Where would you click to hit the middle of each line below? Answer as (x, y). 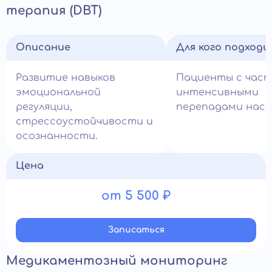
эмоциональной (58, 92)
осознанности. (56, 136)
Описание (43, 47)
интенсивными (217, 92)
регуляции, (44, 107)
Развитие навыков (66, 78)
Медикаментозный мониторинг (117, 261)
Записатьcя (136, 230)
